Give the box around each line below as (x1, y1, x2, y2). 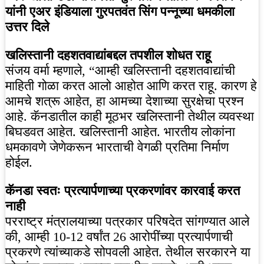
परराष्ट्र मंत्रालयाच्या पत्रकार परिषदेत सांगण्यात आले (5, 214, 249, 229)
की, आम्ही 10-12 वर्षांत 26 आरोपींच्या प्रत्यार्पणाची (5, 229, 233, 245)
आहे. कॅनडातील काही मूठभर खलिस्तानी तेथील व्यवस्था (5, 109, 254, 124)
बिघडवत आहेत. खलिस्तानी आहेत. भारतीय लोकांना (5, 124, 235, 140)
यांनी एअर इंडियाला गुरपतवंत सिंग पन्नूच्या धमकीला (5, 4, 235, 19)
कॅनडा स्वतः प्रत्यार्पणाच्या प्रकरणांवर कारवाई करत (5, 183, 240, 199)
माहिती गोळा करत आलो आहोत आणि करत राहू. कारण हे (5, 78, 257, 94)
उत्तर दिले (5, 19, 49, 35)
